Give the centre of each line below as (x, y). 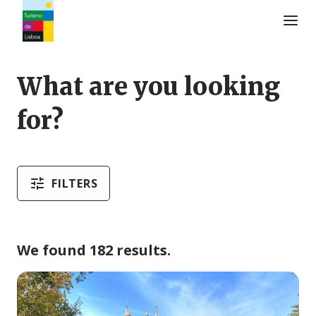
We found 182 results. (94, 250)
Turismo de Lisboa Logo (86, 49)
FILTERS (75, 183)
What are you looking (148, 86)
